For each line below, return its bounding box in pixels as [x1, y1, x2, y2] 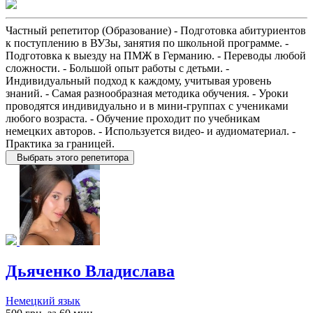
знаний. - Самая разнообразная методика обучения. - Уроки [6, 87, 289, 100]
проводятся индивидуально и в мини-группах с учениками [6, 100, 289, 112]
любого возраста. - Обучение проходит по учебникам [6, 112, 260, 125]
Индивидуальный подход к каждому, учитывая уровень [6, 75, 271, 87]
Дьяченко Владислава [6, 262, 175, 281]
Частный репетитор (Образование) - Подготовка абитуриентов [6, 24, 306, 37]
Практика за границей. [6, 138, 115, 150]
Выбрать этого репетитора [17, 152, 129, 163]
